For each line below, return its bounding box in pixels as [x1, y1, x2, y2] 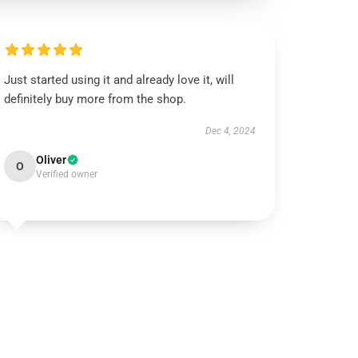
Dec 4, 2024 [205, 125, 256, 137]
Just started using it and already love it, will [4, 73, 235, 87]
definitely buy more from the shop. [4, 92, 187, 106]
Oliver [36, 153, 67, 166]
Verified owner [36, 169, 98, 180]
